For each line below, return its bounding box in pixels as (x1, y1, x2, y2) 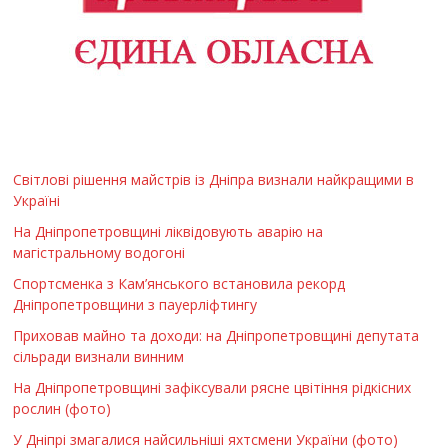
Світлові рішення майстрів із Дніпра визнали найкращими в (13, 169, 415, 189)
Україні (13, 190, 61, 210)
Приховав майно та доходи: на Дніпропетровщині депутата (13, 325, 420, 345)
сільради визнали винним (13, 346, 185, 366)
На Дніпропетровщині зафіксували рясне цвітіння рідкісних (13, 377, 412, 397)
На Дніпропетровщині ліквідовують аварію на (13, 221, 324, 241)
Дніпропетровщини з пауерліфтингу (13, 294, 258, 314)
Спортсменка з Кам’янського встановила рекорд (13, 273, 346, 293)
